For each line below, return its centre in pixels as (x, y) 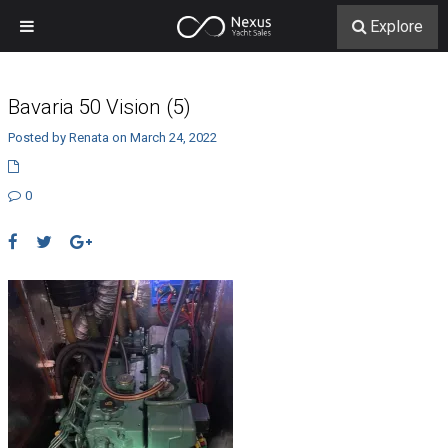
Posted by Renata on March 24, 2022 (112, 137)
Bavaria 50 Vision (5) (99, 107)
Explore (396, 26)
